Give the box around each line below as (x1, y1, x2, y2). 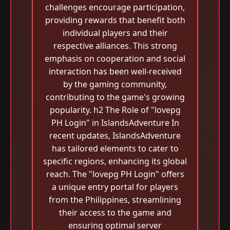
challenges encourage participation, (45, 2, 185, 13)
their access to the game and (59, 207, 171, 218)
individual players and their (62, 27, 168, 39)
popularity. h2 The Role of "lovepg (49, 104, 181, 116)
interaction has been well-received (48, 66, 182, 77)
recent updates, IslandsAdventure (49, 130, 181, 141)
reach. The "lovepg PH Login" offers (46, 168, 184, 180)
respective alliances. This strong (53, 40, 177, 51)
